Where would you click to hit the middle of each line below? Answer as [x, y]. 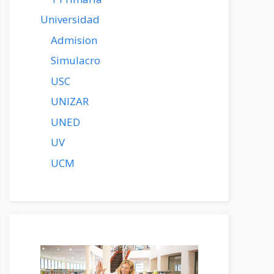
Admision [74, 40]
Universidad [70, 19]
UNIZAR [70, 101]
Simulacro [76, 60]
